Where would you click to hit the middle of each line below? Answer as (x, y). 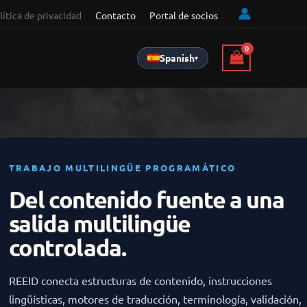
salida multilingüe (100, 223)
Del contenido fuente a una (146, 199)
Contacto (115, 15)
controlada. (67, 247)
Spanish (177, 57)
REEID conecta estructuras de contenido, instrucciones (140, 281)
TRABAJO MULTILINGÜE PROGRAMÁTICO (122, 168)
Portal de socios (184, 15)
